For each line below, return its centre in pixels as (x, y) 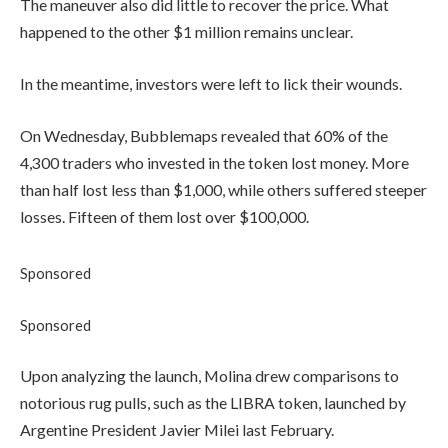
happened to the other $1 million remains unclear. (186, 32)
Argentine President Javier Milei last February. (177, 430)
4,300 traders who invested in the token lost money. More (214, 162)
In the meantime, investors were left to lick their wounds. (212, 83)
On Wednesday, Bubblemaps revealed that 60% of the (204, 135)
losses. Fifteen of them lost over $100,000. (164, 216)
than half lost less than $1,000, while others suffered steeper (223, 189)
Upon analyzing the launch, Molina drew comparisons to (209, 376)
